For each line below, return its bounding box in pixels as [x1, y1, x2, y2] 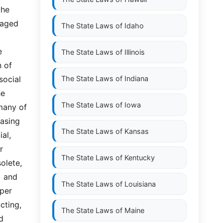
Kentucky [124, 153, 155, 162]
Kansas [124, 127, 149, 135]
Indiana [124, 74, 148, 83]
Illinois [124, 48, 145, 56]
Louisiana [124, 180, 156, 188]
